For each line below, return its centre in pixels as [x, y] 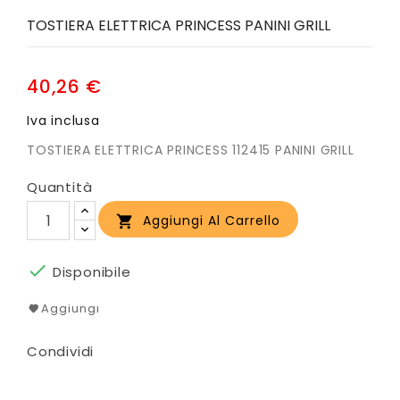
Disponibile [90, 272]
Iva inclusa [63, 121]
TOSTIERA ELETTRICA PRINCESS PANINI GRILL [179, 26]
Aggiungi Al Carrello [212, 221]
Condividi [61, 352]
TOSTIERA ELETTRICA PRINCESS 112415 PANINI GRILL [191, 150]
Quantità [60, 187]
